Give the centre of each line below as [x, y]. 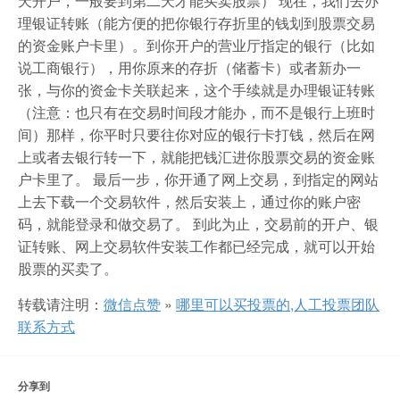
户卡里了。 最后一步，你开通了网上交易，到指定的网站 [198, 179]
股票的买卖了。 [68, 268]
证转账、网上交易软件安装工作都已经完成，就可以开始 [196, 246]
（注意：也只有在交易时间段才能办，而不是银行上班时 [196, 112]
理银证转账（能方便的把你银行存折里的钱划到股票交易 [196, 22]
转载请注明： [61, 304]
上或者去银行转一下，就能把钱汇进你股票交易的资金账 [196, 156]
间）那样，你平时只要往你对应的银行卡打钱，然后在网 [196, 134]
